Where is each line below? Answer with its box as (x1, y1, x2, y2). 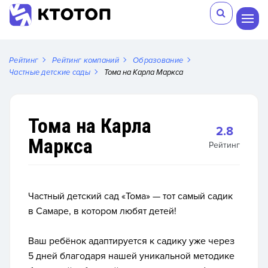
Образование (132, 56, 184, 65)
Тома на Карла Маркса (104, 68, 183, 77)
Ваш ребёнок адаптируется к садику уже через (28, 235, 234, 247)
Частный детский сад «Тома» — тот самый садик (28, 190, 233, 202)
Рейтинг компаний (52, 56, 119, 65)
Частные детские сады (9, 68, 90, 77)
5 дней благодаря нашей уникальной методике (28, 250, 234, 262)
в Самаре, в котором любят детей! (28, 205, 176, 217)
